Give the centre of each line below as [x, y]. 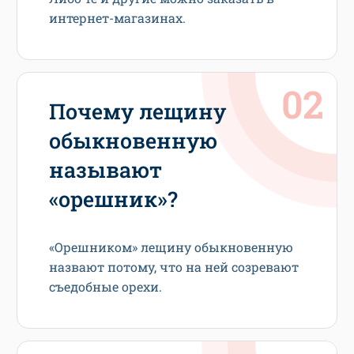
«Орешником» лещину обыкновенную [171, 247]
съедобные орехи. [105, 286]
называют [105, 169]
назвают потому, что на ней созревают [174, 266]
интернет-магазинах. [117, 17]
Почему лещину [137, 111]
